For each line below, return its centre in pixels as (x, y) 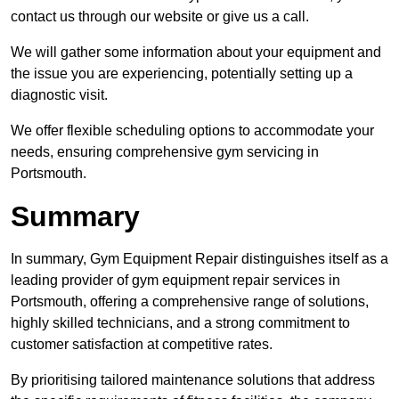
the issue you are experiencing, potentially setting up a (182, 74)
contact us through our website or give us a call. (160, 17)
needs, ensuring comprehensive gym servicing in (165, 152)
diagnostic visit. (59, 95)
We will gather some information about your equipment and (196, 53)
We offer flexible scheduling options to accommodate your (192, 131)
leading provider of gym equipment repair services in (175, 281)
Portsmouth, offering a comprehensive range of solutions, (190, 302)
